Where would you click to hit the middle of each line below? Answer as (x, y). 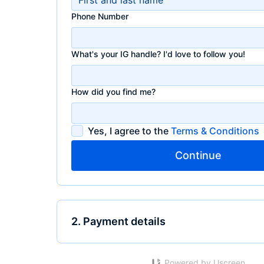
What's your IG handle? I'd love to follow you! (158, 54)
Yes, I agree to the (129, 131)
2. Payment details (118, 221)
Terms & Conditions (215, 131)
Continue (198, 155)
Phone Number (100, 16)
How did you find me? (113, 92)
